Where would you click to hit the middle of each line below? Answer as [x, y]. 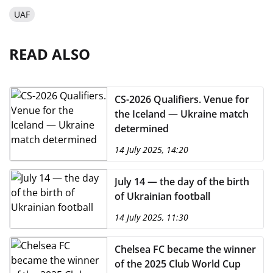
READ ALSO [50, 54]
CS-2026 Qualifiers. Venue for [182, 99]
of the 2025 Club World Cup [178, 264]
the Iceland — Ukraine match [182, 114]
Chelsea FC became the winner [185, 249]
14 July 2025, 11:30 [151, 217]
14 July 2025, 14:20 [151, 150]
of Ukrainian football [162, 196]
